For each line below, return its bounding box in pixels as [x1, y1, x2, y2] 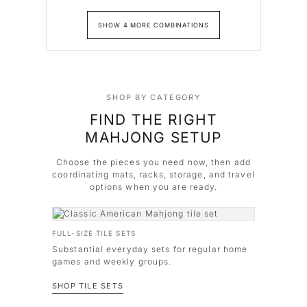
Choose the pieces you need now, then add [56, 157, 251, 167]
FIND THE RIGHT [89, 111, 218, 128]
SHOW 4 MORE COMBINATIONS [98, 21, 209, 29]
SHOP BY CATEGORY [106, 93, 201, 102]
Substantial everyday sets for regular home [52, 244, 248, 254]
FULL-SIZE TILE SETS [52, 229, 136, 237]
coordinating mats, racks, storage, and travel [52, 169, 255, 180]
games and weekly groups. [52, 256, 172, 267]
